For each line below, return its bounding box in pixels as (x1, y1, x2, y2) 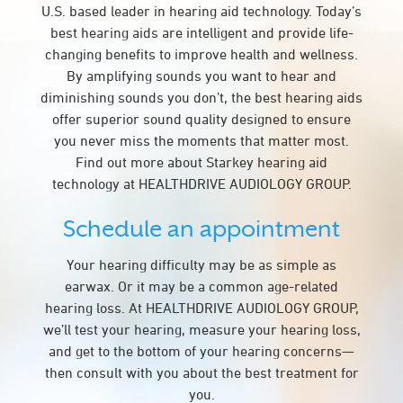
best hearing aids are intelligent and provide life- (49, 24, 354, 40)
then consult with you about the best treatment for (44, 364, 359, 381)
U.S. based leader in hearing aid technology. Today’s (41, 3, 362, 19)
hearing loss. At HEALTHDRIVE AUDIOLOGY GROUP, (44, 300, 359, 316)
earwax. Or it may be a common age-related (65, 278, 338, 294)
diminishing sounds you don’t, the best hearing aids (40, 89, 363, 105)
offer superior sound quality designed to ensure (52, 111, 351, 127)
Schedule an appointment (63, 215, 340, 242)
